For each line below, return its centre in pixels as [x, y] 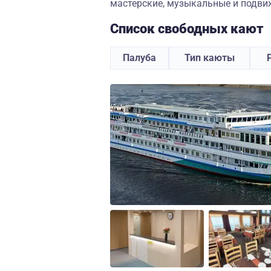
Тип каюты [209, 58]
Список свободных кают [187, 29]
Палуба [139, 58]
